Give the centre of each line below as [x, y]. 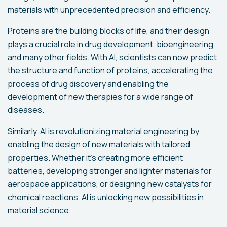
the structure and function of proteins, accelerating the [110, 70]
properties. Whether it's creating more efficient [95, 157]
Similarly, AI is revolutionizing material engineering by [103, 131]
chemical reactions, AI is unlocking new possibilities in [106, 197]
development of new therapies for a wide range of [100, 97]
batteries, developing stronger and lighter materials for [110, 171]
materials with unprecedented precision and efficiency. [109, 9]
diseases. [26, 110]
